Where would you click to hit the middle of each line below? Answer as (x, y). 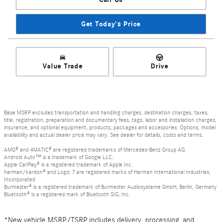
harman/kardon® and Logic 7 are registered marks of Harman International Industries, (107, 172)
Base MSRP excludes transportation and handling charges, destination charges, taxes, (106, 113)
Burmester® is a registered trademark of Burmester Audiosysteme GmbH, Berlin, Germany (110, 187)
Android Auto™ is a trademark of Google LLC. (59, 157)
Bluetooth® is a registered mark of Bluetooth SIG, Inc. (67, 194)
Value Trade (62, 66)
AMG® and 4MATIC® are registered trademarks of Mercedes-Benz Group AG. (95, 150)
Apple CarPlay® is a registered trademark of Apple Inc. (68, 165)
